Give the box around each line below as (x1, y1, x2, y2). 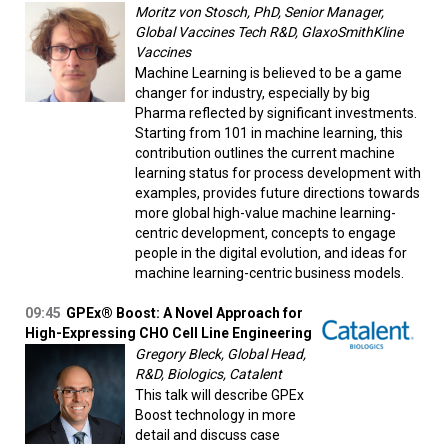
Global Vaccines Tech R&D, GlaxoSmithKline (135, 24, 403, 41)
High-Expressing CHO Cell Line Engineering (25, 325, 312, 342)
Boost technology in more (135, 407, 296, 424)
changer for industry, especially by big (135, 85, 370, 102)
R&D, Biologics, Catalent (135, 366, 282, 383)
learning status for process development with (135, 165, 421, 182)
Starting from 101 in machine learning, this (135, 125, 403, 142)
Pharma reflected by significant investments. (135, 105, 417, 122)
